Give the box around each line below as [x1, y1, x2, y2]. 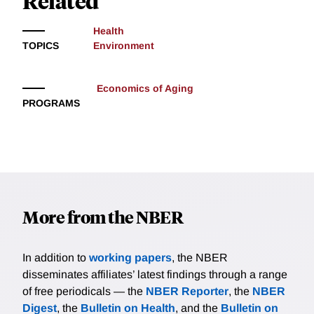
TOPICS [22, 40, 59, 52]
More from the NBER [22, 205, 183, 228]
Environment [93, 40, 154, 52]
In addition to [22, 252, 89, 264]
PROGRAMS [22, 97, 80, 109]
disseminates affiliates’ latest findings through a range [22, 268, 287, 281]
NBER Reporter [146, 285, 228, 298]
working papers [89, 252, 172, 264]
